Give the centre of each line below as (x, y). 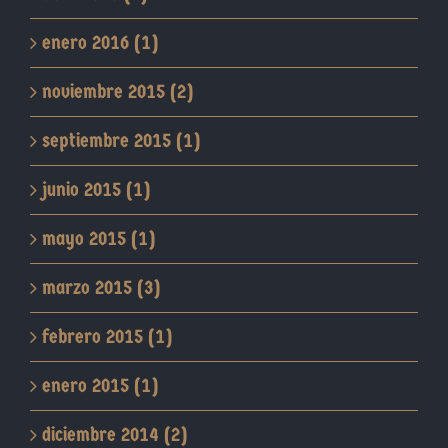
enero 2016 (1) (100, 43)
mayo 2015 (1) (98, 239)
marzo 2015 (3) (101, 288)
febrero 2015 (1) (107, 337)
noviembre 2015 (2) (117, 92)
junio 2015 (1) (96, 190)
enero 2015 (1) (100, 386)
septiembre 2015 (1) (121, 141)
